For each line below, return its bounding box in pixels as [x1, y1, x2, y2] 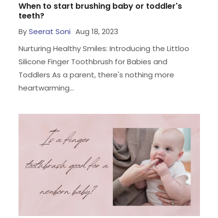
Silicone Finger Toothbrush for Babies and [18, 56, 167, 67]
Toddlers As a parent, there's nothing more [18, 69, 174, 80]
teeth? [18, 10, 44, 21]
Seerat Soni [28, 26, 71, 36]
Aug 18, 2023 [75, 26, 118, 36]
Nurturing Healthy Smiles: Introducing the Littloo [18, 43, 189, 54]
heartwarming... [18, 82, 74, 93]
